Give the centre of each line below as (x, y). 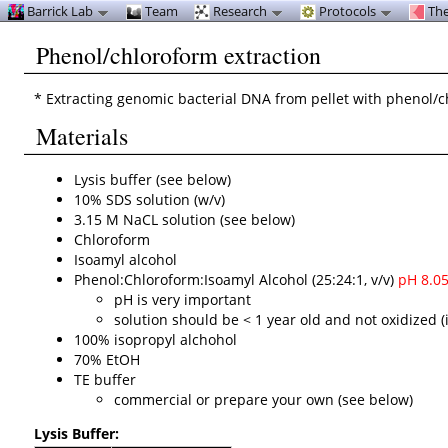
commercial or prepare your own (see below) (264, 399)
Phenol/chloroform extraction (179, 55)
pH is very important (183, 299)
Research (240, 11)
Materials (82, 136)
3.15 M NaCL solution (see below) (185, 219)
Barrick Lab (60, 11)
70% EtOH (107, 359)
